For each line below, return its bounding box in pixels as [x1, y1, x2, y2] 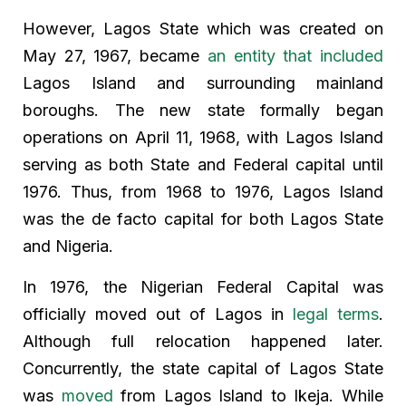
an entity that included [207, 45, 384, 65]
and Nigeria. [23, 236, 113, 256]
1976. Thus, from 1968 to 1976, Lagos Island [23, 181, 383, 201]
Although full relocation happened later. [23, 331, 383, 351]
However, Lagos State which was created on [23, 18, 383, 38]
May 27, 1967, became [23, 45, 208, 65]
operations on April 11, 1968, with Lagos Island [23, 127, 383, 147]
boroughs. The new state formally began [23, 100, 383, 120]
